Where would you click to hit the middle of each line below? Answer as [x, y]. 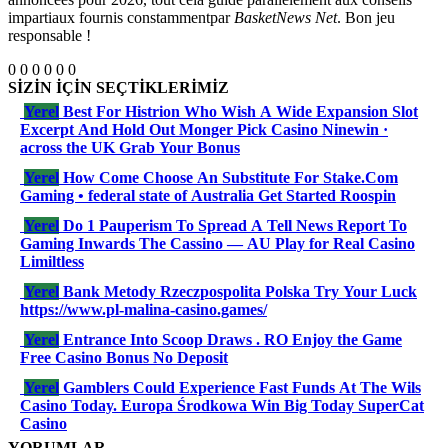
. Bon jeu [366, 18]
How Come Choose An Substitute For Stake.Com [230, 178]
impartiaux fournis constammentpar [121, 18]
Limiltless [52, 262]
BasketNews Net [285, 18]
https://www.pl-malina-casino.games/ [143, 310]
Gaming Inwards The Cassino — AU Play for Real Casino [217, 244]
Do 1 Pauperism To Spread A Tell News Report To [235, 226]
